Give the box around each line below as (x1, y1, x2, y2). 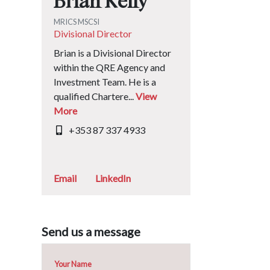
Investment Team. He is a (53, 76, 156, 87)
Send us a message (41, 224, 140, 239)
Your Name (54, 259, 92, 269)
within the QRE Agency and (53, 61, 165, 73)
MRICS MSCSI (53, 17, 102, 27)
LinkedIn (95, 172, 131, 184)
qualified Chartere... (53, 90, 136, 102)
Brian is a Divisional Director (53, 47, 171, 58)
